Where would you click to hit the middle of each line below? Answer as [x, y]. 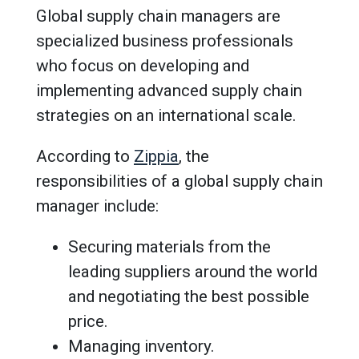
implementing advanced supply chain [169, 90]
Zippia [156, 156]
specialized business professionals [165, 40]
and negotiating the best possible [189, 296]
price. [88, 321]
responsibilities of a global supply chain [179, 181]
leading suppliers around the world [193, 271]
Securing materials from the [169, 246]
